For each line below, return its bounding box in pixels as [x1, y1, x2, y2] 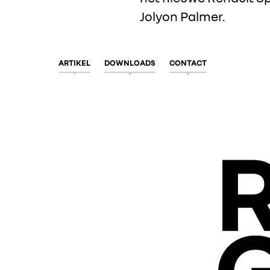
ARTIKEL [58, 58, 90, 67]
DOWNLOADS [104, 58, 155, 67]
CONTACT [169, 58, 207, 67]
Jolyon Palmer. [140, 8, 225, 24]
